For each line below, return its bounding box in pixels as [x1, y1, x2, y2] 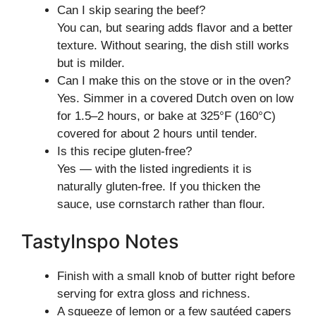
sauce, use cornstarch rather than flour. [57, 197, 265, 211]
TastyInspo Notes [21, 230, 178, 253]
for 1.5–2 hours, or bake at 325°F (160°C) [57, 109, 276, 123]
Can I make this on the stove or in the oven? [57, 73, 291, 87]
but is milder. [57, 56, 125, 70]
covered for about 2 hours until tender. [57, 126, 257, 140]
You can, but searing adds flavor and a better [57, 20, 293, 35]
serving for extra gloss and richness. [57, 287, 250, 300]
